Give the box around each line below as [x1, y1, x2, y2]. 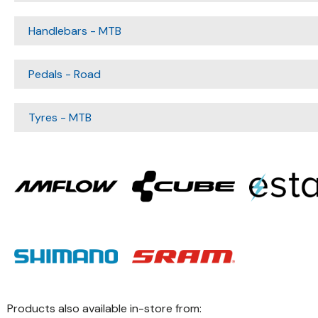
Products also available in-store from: [7, 300, 202, 316]
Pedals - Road [28, 67, 101, 82]
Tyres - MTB [28, 110, 92, 125]
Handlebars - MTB [28, 23, 121, 38]
